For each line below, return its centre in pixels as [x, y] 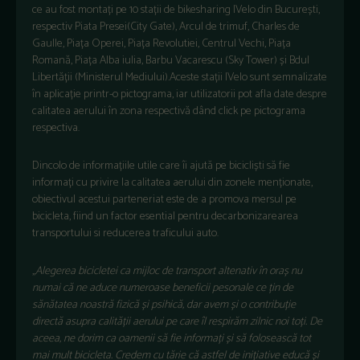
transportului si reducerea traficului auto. [125, 233]
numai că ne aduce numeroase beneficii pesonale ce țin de [163, 288]
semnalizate [299, 77]
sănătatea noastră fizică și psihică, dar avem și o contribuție [164, 305]
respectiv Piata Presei [80, 27]
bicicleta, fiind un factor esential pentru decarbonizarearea [165, 216]
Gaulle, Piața [62, 43]
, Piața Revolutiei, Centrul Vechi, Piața [207, 43]
